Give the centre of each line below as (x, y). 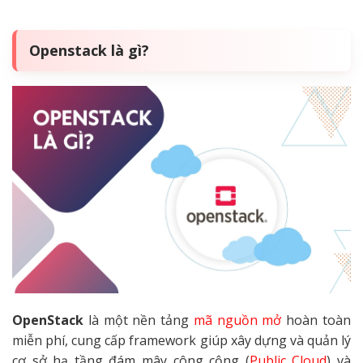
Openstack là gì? (89, 51)
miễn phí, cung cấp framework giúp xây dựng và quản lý (181, 340)
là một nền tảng (139, 320)
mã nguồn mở (237, 320)
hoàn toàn (316, 320)
